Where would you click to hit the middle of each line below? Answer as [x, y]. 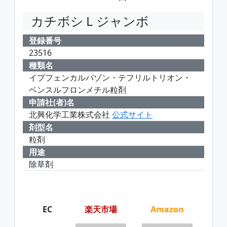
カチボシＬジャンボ [90, 21]
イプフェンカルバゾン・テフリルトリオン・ [110, 78]
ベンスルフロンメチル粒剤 [78, 90]
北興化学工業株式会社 [70, 115]
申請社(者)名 [52, 102]
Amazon [167, 209]
